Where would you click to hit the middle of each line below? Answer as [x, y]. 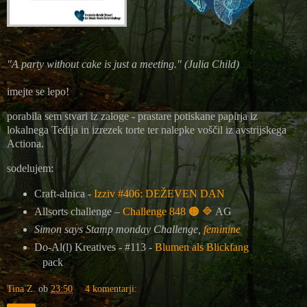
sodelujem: [30, 169]
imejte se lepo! [38, 92]
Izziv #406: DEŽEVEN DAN [159, 193]
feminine [223, 229]
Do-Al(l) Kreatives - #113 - [94, 247]
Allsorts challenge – [78, 211]
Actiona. [27, 144]
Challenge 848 [155, 211]
